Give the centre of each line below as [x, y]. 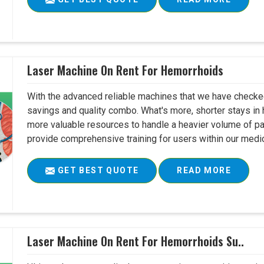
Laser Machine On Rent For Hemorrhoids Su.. [136, 241]
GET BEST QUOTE [97, 171]
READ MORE [204, 171]
